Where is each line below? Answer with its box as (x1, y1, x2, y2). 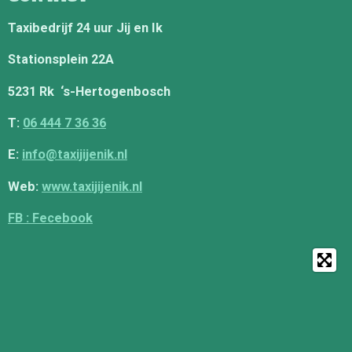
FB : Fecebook (8, 210, 93, 225)
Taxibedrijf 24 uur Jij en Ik (8, 20, 163, 35)
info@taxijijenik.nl (22, 147, 127, 163)
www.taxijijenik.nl (42, 178, 142, 194)
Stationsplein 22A (8, 52, 114, 68)
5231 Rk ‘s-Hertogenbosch (8, 83, 170, 99)
